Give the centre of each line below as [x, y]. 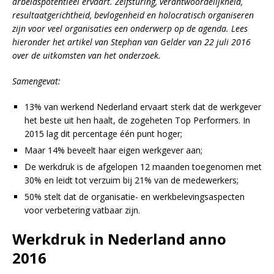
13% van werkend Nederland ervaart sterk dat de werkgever [143, 106]
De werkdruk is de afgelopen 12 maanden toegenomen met [143, 166]
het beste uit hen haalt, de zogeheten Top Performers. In [137, 120]
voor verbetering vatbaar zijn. [82, 210]
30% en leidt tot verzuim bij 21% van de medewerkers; [131, 180]
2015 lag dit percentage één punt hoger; [103, 133]
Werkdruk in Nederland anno [119, 239]
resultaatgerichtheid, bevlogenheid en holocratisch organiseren [133, 15]
